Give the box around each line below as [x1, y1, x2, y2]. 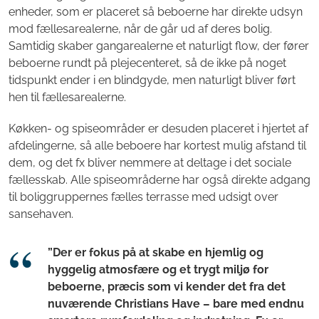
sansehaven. [9, 207, 73, 221]
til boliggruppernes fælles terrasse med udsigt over [9, 190, 278, 204]
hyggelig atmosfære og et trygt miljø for [48, 263, 268, 277]
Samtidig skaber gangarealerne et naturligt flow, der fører [9, 39, 309, 53]
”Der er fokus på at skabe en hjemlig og [48, 246, 263, 260]
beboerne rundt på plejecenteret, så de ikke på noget [9, 56, 286, 70]
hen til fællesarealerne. [9, 90, 126, 105]
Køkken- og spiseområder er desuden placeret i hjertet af [9, 122, 308, 136]
